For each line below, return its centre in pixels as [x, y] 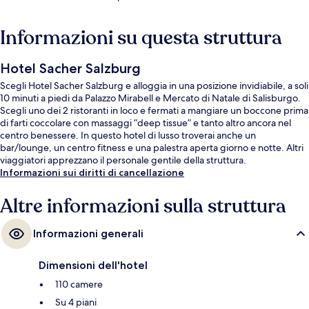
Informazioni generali [88, 233]
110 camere [79, 284]
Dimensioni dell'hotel [93, 265]
